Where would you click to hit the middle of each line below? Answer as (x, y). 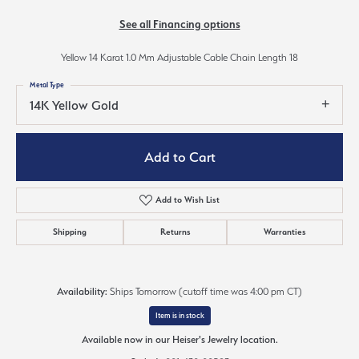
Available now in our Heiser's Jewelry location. (179, 340)
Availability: (82, 292)
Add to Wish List (188, 200)
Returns (175, 232)
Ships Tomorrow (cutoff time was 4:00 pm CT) (206, 292)
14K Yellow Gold (74, 105)
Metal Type (47, 85)
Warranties (285, 232)
